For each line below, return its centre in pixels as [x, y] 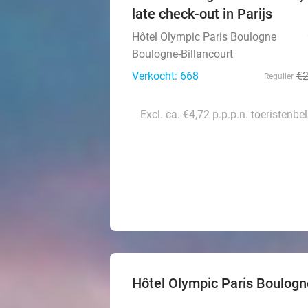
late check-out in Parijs [202, 14]
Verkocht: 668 [165, 76]
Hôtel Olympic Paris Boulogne [204, 37]
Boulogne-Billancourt [183, 54]
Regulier [278, 76]
